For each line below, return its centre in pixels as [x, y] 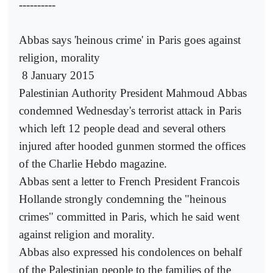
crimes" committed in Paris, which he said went [129, 216]
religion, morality [59, 57]
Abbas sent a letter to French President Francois [129, 181]
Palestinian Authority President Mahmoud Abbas [133, 93]
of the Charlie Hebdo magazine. [93, 163]
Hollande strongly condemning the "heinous [122, 199]
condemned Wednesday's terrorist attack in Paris [130, 110]
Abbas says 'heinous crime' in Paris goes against [130, 40]
